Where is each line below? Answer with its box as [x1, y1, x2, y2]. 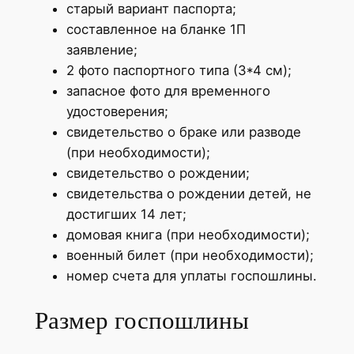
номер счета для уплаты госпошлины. [66, 267, 317, 284]
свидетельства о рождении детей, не [66, 185, 311, 201]
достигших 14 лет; [66, 205, 186, 222]
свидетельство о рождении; [66, 164, 250, 181]
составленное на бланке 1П [66, 21, 246, 37]
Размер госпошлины [34, 307, 249, 335]
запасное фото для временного [66, 82, 270, 99]
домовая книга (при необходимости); [66, 226, 310, 243]
